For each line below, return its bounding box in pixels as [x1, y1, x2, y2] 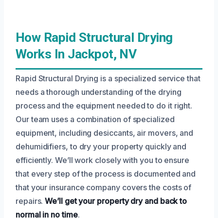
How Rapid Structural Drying [16, 30, 173, 45]
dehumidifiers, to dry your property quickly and [16, 141, 187, 151]
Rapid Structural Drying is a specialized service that [16, 73, 200, 83]
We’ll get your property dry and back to [45, 196, 187, 206]
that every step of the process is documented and [16, 168, 196, 179]
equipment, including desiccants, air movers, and [16, 127, 194, 138]
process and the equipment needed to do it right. [16, 100, 193, 110]
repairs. [16, 196, 45, 206]
